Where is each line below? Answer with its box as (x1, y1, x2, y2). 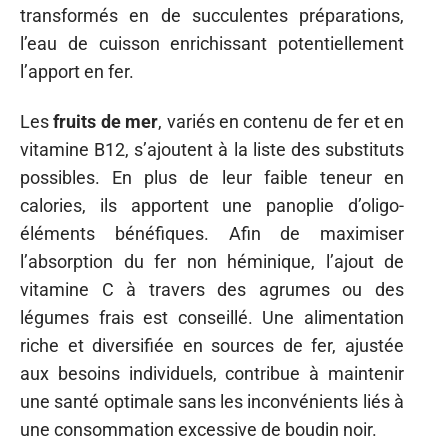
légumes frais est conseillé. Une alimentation (20, 307, 404, 329)
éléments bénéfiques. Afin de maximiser (20, 223, 404, 245)
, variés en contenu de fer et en (158, 111, 405, 133)
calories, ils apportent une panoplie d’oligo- (20, 195, 404, 217)
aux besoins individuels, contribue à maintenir (20, 363, 404, 385)
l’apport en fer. (20, 60, 134, 82)
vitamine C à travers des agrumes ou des (20, 279, 404, 301)
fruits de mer (53, 111, 159, 133)
